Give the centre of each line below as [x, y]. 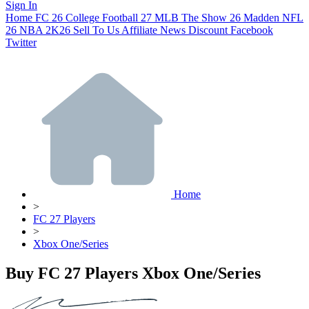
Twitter [21, 42]
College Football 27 [109, 17]
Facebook [252, 30]
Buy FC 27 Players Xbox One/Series [133, 273]
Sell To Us [96, 30]
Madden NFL [273, 17]
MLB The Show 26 [198, 17]
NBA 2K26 [45, 30]
